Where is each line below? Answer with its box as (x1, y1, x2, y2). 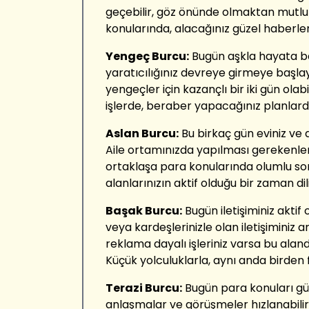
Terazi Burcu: (106, 280, 182, 296)
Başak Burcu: (106, 203, 182, 219)
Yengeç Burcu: (106, 48, 189, 64)
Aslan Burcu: (106, 126, 179, 141)
